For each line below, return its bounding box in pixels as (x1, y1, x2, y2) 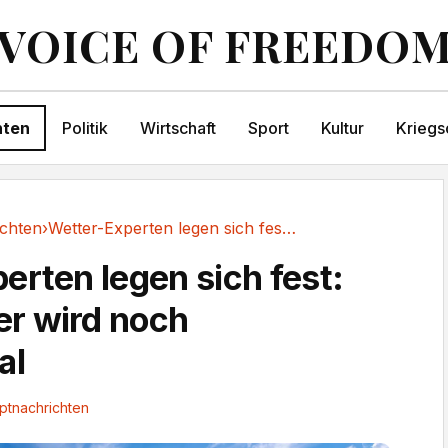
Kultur (320, 118, 364, 138)
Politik (61, 118, 108, 138)
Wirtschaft (139, 118, 216, 138)
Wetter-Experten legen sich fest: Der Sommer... (282, 218, 296, 238)
